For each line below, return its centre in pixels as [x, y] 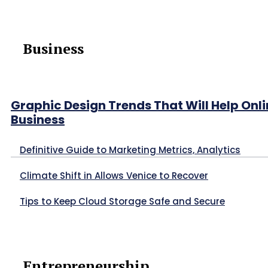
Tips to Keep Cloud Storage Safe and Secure [122, 202]
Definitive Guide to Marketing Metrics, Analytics [130, 150]
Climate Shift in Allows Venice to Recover [114, 176]
